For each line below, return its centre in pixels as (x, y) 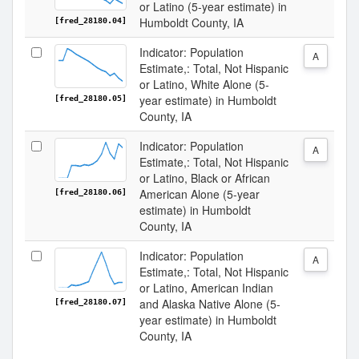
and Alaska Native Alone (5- (210, 304)
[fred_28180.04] (91, 20)
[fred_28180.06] (91, 192)
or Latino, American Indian (206, 288)
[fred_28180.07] (91, 302)
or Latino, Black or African (205, 178)
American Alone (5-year (200, 194)
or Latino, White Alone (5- (204, 84)
